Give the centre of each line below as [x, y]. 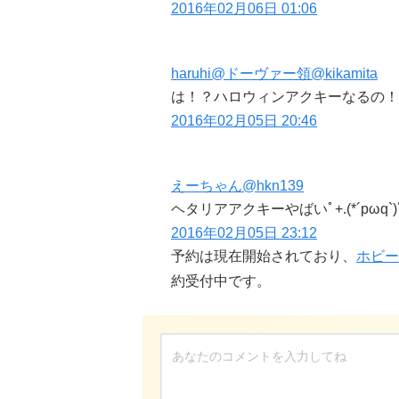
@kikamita [344, 74]
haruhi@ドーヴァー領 [241, 74]
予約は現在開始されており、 [264, 256]
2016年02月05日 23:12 [244, 233]
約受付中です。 [221, 281]
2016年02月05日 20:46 [244, 121]
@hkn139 [273, 186]
